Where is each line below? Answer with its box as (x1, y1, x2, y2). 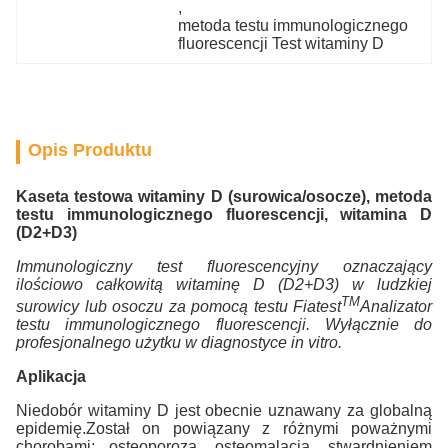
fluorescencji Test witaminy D (178, 35, 385, 52)
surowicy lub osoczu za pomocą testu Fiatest (16, 298, 341, 316)
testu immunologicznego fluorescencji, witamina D (16, 206, 432, 223)
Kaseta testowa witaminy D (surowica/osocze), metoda (16, 188, 432, 205)
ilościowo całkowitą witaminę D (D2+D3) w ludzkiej (16, 276, 432, 293)
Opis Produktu (28, 140, 152, 160)
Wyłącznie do (324, 316, 432, 334)
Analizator (360, 298, 432, 316)
